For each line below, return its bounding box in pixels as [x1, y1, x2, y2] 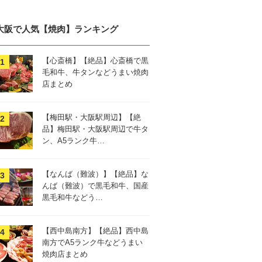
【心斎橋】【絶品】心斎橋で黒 [42, 56, 149, 65]
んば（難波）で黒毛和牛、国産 [42, 181, 149, 190]
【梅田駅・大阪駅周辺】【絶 [42, 113, 141, 122]
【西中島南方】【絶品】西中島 [42, 226, 149, 235]
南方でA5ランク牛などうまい [42, 238, 143, 247]
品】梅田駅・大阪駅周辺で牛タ [42, 125, 149, 133]
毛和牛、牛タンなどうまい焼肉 [42, 68, 149, 77]
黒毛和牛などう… [42, 193, 103, 202]
